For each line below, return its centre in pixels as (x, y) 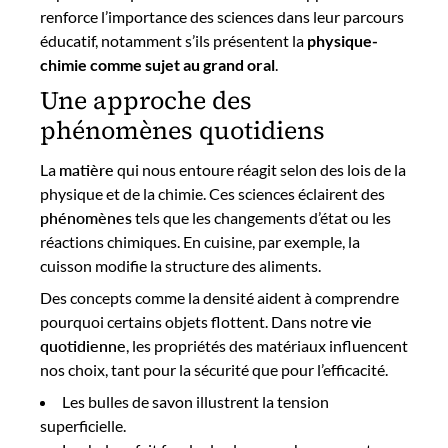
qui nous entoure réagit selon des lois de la (260, 169)
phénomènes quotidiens (182, 130)
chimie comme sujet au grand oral (157, 64)
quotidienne (83, 345)
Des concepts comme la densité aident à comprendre (219, 297)
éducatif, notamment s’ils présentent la (173, 40)
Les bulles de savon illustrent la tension (195, 401)
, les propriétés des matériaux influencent (267, 345)
